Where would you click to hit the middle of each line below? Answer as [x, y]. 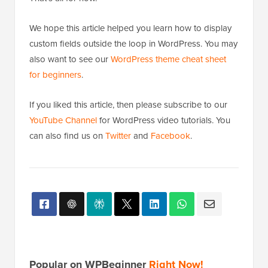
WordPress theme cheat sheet [168, 30]
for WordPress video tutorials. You [164, 91]
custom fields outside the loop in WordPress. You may [133, 15]
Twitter [118, 107]
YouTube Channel [63, 91]
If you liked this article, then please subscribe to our [128, 76]
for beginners [55, 46]
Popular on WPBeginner [89, 236]
